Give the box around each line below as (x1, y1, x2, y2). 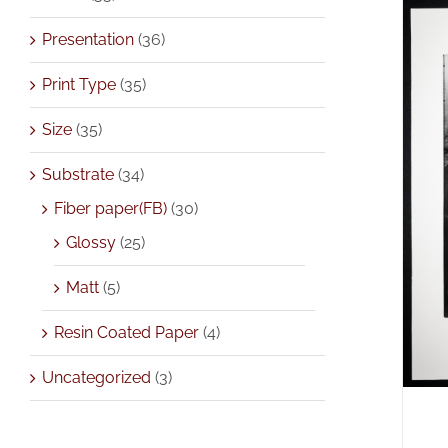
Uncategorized (42, 367, 151, 387)
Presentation (42, 29, 134, 49)
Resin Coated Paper (54, 322, 199, 342)
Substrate (42, 164, 114, 184)
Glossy (66, 232, 116, 252)
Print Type (42, 74, 116, 94)
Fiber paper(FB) (54, 198, 167, 218)
